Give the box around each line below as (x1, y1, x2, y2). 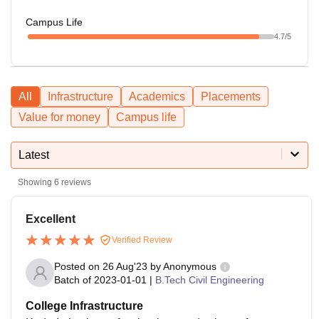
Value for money (19, 110, 100, 123)
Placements (201, 90, 261, 103)
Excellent (26, 212, 75, 225)
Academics (129, 90, 185, 103)
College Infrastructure (26, 300, 143, 313)
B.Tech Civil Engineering (155, 273, 264, 286)
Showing (18, 177, 54, 187)
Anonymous (163, 260, 216, 272)
